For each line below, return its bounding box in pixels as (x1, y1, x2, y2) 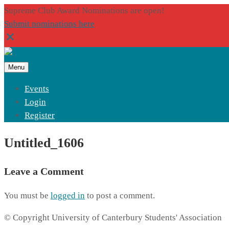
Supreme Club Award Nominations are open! (4, 6, 165, 15)
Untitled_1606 (4, 135, 84, 151)
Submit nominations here (4, 19, 95, 29)
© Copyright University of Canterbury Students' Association (4, 213, 222, 223)
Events (25, 84, 49, 94)
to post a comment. (85, 191, 155, 201)
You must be (4, 191, 51, 201)
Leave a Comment (4, 166, 84, 177)
